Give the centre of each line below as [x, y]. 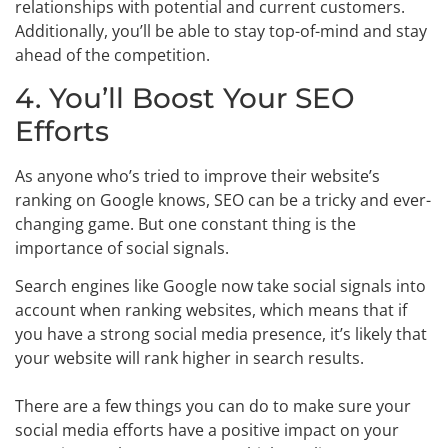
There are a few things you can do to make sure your [213, 406]
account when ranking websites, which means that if [211, 310]
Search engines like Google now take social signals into [220, 286]
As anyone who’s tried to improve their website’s [197, 175]
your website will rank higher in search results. [189, 358]
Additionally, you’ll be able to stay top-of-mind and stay [221, 31]
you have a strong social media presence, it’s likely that [221, 334]
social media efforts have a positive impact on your [207, 430]
